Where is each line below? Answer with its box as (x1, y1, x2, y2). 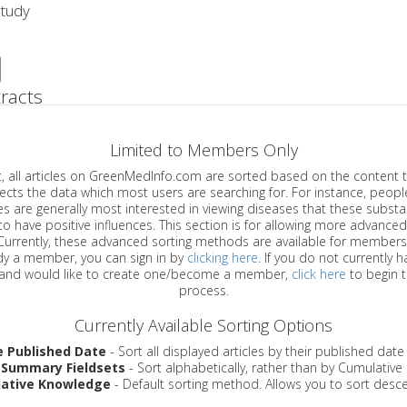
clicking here (187, 249, 258, 267)
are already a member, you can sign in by (81, 249, 187, 267)
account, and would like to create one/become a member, (86, 265, 292, 283)
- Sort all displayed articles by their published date (105, 342, 404, 361)
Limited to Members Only (109, 139, 298, 162)
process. (178, 282, 229, 300)
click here (292, 265, 346, 283)
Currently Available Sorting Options (74, 314, 333, 337)
